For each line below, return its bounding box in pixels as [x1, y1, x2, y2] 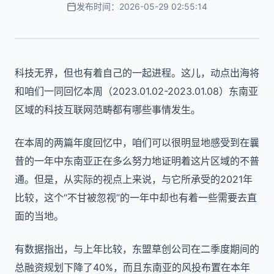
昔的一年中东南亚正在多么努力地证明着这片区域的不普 [15, 155, 259, 167]
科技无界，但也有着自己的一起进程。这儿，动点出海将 [15, 67, 259, 79]
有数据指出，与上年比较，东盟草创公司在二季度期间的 [15, 243, 259, 255]
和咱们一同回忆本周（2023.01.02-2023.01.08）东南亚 [15, 85, 258, 97]
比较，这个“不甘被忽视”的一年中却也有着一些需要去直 [15, 191, 257, 204]
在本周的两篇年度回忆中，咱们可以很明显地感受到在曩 [15, 136, 259, 149]
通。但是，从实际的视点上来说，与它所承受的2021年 [15, 173, 253, 185]
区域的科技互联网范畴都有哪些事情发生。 [15, 103, 201, 116]
